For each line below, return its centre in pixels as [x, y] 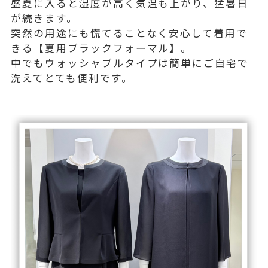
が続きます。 [44, 18]
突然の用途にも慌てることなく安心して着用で [130, 33]
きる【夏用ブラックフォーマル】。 [102, 48]
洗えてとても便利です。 [72, 78]
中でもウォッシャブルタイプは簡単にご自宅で [130, 63]
